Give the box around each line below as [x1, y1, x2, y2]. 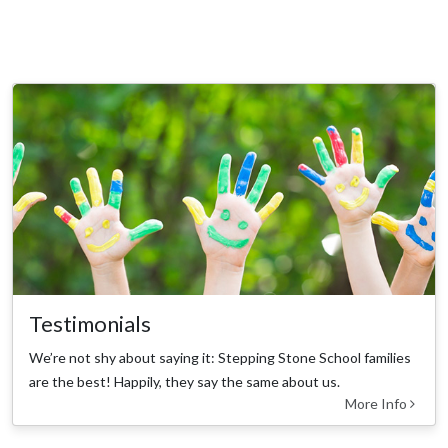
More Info [345, 395, 410, 412]
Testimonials [29, 311, 151, 337]
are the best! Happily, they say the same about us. [29, 373, 340, 390]
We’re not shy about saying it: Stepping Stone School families [29, 349, 411, 366]
